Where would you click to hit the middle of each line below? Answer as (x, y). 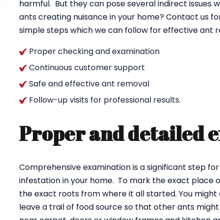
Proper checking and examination (94, 51)
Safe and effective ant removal (89, 84)
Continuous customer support (87, 68)
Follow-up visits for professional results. (105, 100)
